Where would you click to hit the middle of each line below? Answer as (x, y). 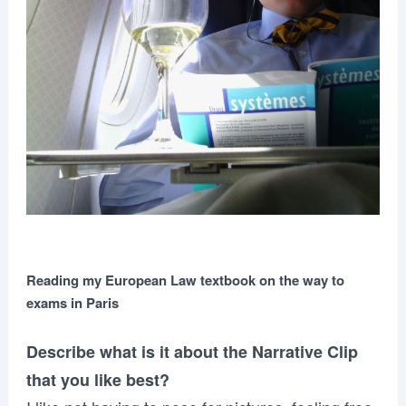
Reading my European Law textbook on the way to (185, 280)
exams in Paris (72, 303)
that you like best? (97, 380)
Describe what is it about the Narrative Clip (192, 352)
